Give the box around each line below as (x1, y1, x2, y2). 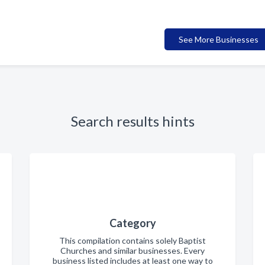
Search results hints (70, 112, 195, 130)
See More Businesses (179, 34, 258, 44)
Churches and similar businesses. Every (60, 245, 205, 256)
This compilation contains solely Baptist (59, 235, 206, 245)
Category (109, 216, 156, 230)
